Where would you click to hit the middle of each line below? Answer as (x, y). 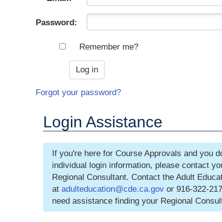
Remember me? (109, 47)
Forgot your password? (78, 93)
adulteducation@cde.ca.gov (113, 189)
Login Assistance (103, 122)
